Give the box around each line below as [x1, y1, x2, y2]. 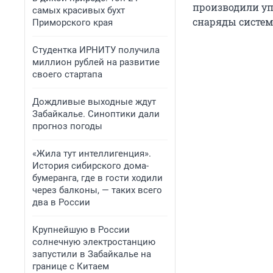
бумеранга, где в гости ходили [32, 172, 163, 183]
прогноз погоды [32, 121, 102, 132]
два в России [32, 197, 90, 208]
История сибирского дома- [32, 160, 149, 171]
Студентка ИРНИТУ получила [32, 44, 160, 55]
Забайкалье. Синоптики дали [32, 108, 160, 119]
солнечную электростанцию [32, 236, 155, 247]
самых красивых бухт [32, 5, 125, 16]
